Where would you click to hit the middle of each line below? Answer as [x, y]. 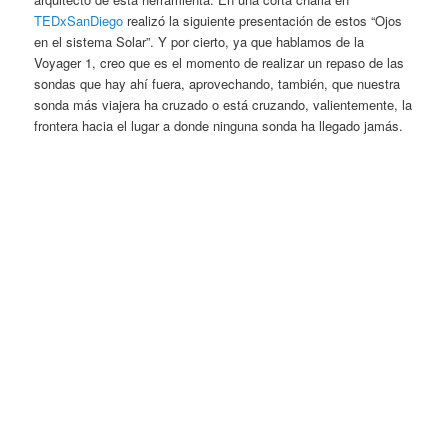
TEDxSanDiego [79, 21]
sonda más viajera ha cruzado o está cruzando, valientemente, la [223, 105]
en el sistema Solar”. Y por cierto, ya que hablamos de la [199, 42]
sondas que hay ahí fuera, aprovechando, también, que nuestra [217, 84]
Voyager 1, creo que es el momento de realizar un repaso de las [219, 63]
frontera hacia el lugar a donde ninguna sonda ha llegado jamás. [219, 126]
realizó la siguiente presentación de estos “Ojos [263, 21]
